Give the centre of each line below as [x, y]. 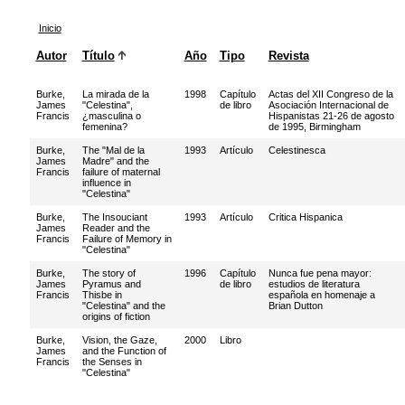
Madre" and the [115, 161]
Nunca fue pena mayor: [320, 273]
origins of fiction [116, 316]
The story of [108, 273]
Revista [288, 56]
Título [98, 56]
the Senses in [112, 362]
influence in [106, 183]
